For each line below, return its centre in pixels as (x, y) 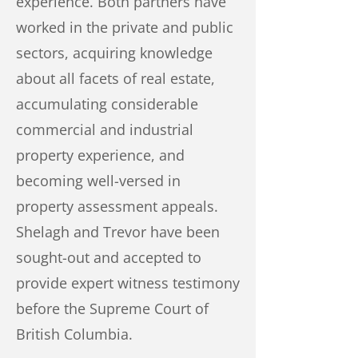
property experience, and (100, 155)
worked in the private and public (125, 27)
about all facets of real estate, (115, 78)
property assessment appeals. (117, 206)
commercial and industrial (105, 129)
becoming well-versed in (98, 181)
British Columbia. (74, 334)
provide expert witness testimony (128, 283)
